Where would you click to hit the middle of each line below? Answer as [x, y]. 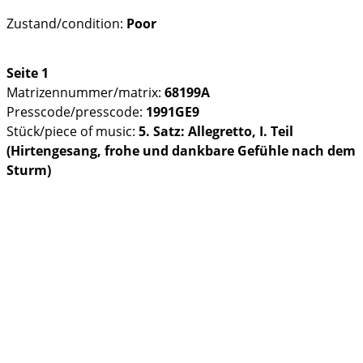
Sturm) [29, 170]
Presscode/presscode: [76, 112]
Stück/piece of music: [73, 131]
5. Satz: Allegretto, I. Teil [216, 131]
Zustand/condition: [66, 23]
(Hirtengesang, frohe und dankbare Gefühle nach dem [181, 151]
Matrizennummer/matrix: [85, 92]
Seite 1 [28, 73]
